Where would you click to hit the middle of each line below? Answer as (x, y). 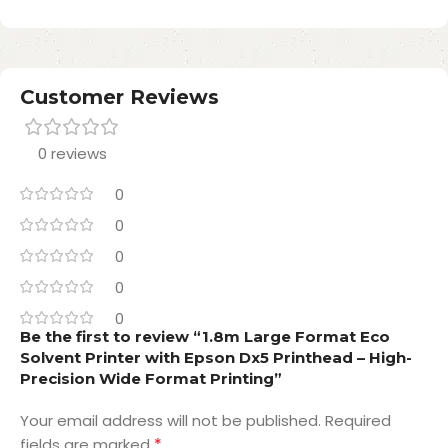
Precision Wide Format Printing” (151, 378)
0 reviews (72, 153)
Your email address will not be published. (170, 420)
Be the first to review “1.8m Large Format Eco (205, 336)
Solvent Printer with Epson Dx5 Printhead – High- (216, 357)
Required (358, 420)
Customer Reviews (119, 96)
